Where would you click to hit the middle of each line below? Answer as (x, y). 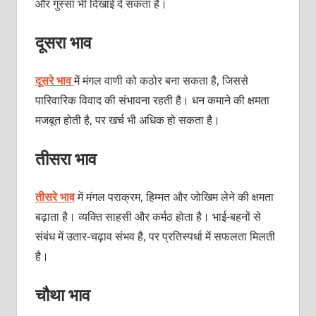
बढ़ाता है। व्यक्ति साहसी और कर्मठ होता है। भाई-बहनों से (148, 216)
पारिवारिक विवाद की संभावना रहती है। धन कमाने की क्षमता (152, 100)
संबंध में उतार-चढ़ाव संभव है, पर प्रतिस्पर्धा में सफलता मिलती (155, 236)
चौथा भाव (62, 294)
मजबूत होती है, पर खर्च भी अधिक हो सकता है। (127, 120)
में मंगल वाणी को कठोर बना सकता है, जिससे (161, 80)
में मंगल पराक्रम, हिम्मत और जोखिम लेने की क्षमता (174, 196)
